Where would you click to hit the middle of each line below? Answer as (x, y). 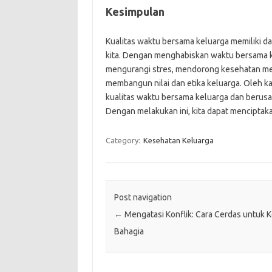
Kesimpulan (135, 11)
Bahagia (129, 231)
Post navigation (143, 197)
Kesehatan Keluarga (178, 140)
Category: (124, 140)
